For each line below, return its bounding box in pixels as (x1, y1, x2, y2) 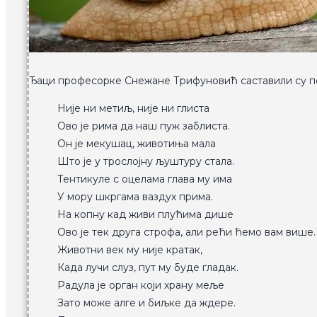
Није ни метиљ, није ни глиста (57, 102, 209, 115)
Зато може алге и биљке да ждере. (57, 296, 236, 310)
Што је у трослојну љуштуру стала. (57, 155, 234, 168)
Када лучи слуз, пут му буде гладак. (57, 261, 238, 275)
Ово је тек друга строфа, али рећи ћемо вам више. (57, 226, 316, 239)
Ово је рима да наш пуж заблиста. (57, 120, 230, 133)
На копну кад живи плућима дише (57, 208, 234, 221)
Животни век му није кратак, (57, 243, 202, 257)
